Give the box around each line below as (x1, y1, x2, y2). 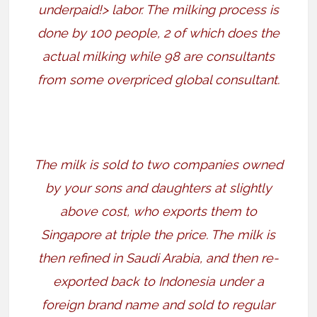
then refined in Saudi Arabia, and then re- (38, 250, 279, 265)
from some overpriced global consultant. (37, 71, 279, 87)
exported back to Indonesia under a (52, 273, 264, 289)
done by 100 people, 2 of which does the (37, 25, 279, 40)
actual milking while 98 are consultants (42, 48, 275, 64)
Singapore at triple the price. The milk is (41, 226, 276, 242)
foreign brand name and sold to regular (42, 296, 275, 312)
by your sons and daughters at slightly (45, 180, 272, 195)
